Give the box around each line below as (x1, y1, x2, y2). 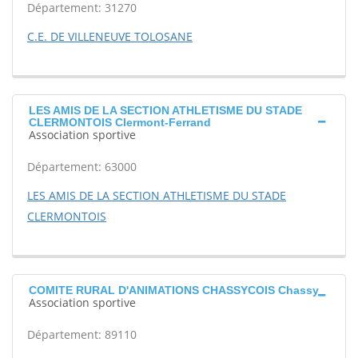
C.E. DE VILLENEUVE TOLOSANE (27, 29, 193, 44)
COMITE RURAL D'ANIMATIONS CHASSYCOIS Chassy (29, 284, 319, 296)
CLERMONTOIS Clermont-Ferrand (29, 116, 211, 129)
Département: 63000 (27, 159, 137, 174)
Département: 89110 (27, 327, 137, 342)
